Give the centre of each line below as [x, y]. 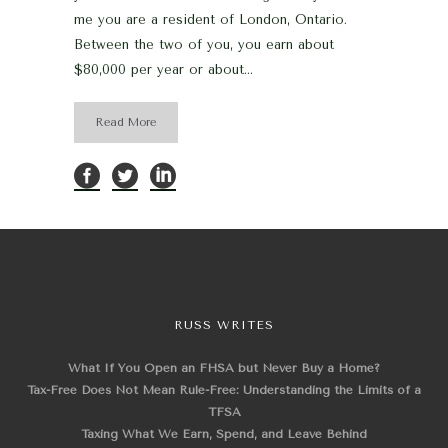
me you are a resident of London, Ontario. [210, 19]
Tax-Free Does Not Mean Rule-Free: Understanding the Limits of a [224, 390]
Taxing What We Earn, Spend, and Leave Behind [224, 434]
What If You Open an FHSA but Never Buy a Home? [224, 368]
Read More [126, 122]
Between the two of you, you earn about [204, 44]
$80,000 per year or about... [163, 69]
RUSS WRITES [224, 325]
